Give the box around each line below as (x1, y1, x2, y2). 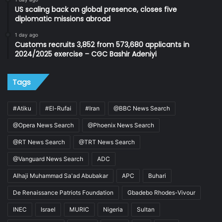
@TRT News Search (79, 138, 135, 146)
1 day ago (15, 32, 38, 38)
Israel (41, 206, 55, 214)
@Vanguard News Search (13, 155, 83, 163)
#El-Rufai (45, 105, 71, 112)
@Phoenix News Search (88, 121, 154, 129)
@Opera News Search (13, 121, 74, 129)
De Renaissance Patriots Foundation (13, 189, 113, 197)
